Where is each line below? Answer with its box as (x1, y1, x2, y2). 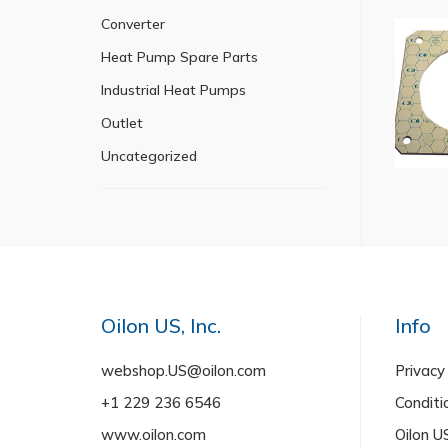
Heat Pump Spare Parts (100, 48, 258, 66)
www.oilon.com (100, 424, 206, 444)
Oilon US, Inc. (100, 312, 221, 338)
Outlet (100, 114, 143, 132)
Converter (100, 15, 165, 33)
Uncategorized (100, 147, 197, 165)
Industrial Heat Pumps (100, 81, 246, 99)
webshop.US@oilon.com (100, 360, 266, 380)
